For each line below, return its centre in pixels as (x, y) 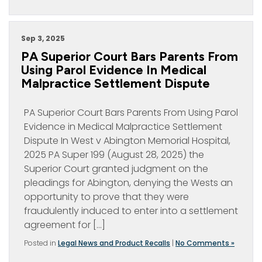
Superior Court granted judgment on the (116, 169)
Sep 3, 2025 (43, 38)
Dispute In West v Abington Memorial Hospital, (127, 141)
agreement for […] (65, 225)
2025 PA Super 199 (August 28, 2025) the (114, 155)
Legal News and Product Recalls (114, 243)
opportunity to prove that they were (106, 197)
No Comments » (205, 243)
